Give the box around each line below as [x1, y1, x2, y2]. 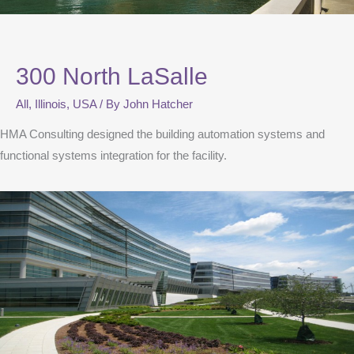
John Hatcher [123, 97, 193, 111]
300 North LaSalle [16, 62, 208, 89]
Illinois [35, 97, 66, 111]
